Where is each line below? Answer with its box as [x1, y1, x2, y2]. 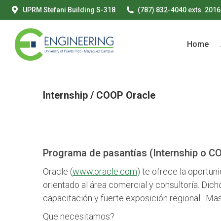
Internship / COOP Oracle [43, 89, 155, 101]
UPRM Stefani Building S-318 [22, 6, 115, 14]
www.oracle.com [73, 166, 137, 177]
